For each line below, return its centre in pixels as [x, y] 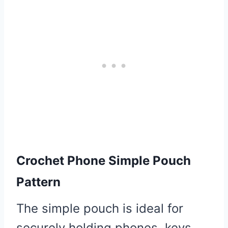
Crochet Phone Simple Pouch [104, 160]
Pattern [38, 182]
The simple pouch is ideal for [100, 208]
